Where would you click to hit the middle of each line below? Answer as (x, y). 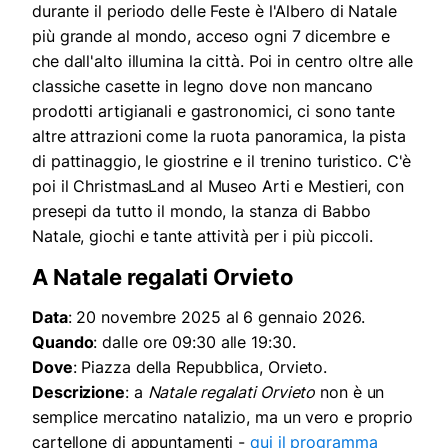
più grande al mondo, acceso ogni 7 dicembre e (211, 35)
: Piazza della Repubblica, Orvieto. (200, 366)
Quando (63, 341)
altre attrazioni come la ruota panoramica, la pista (219, 135)
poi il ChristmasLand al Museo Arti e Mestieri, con (218, 185)
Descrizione (78, 391)
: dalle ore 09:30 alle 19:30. (194, 341)
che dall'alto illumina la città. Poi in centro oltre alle (223, 60)
